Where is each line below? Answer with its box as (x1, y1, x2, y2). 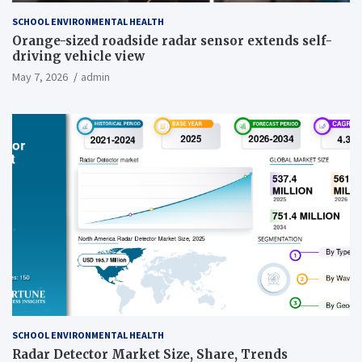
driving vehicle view (12, 48, 145, 64)
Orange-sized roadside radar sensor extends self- (12, 32, 333, 48)
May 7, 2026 (12, 69, 68, 84)
